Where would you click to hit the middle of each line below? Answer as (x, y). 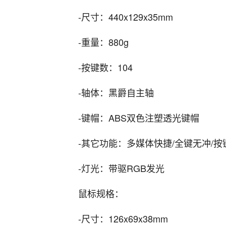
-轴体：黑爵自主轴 (116, 93)
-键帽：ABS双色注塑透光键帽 (139, 118)
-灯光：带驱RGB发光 (121, 168)
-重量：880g (103, 42)
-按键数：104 (105, 67)
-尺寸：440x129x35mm (126, 17)
